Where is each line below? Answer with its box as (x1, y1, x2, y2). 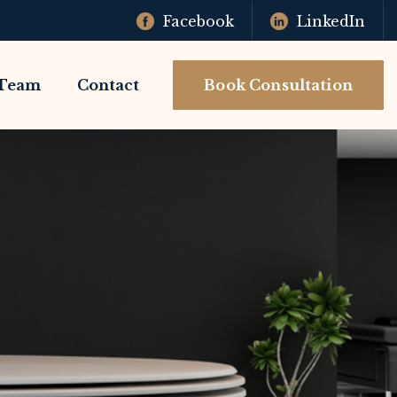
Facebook (162, 12, 234, 30)
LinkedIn (296, 12, 365, 30)
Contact (77, 76, 140, 94)
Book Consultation (204, 76, 353, 94)
